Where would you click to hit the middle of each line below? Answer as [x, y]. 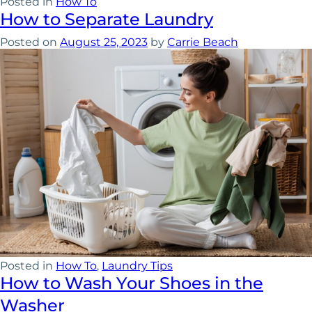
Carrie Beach [203, 42]
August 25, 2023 [104, 42]
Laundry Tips [137, 266]
